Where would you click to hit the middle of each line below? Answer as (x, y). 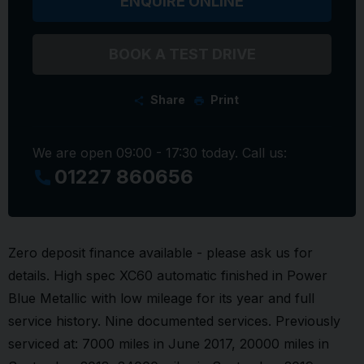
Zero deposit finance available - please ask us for (160, 253)
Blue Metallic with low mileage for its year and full (161, 299)
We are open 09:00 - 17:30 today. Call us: (160, 153)
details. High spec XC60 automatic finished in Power (168, 276)
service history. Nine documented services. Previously (174, 321)
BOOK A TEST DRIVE (182, 54)
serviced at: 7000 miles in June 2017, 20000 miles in (169, 344)
